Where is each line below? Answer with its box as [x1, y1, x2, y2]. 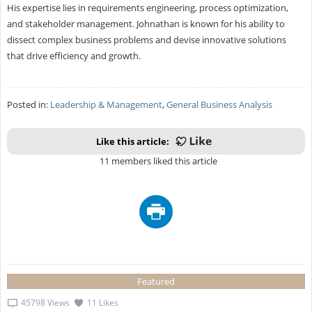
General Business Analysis [166, 97, 272, 111]
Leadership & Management [49, 97, 162, 111]
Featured [137, 274, 175, 288]
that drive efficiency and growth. [6, 49, 141, 63]
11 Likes [86, 297, 118, 309]
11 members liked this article [95, 154, 217, 167]
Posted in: [6, 97, 50, 111]
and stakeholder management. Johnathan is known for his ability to [6, 17, 285, 31]
